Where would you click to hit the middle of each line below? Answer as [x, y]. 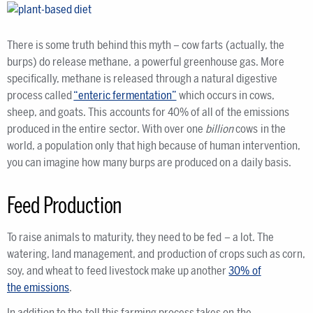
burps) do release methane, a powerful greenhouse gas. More [146, 62]
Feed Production [65, 205]
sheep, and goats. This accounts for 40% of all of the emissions [148, 112]
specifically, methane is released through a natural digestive [143, 79]
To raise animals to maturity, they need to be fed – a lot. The [141, 237]
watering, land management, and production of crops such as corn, [156, 254]
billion [220, 129]
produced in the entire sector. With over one [107, 129]
